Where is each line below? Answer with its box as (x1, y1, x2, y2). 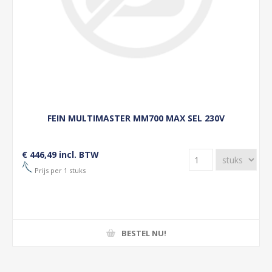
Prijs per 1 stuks (33, 165, 86, 175)
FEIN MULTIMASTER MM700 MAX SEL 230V (47, 112, 225, 124)
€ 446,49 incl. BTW (22, 149, 99, 160)
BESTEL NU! (121, 227, 166, 239)
